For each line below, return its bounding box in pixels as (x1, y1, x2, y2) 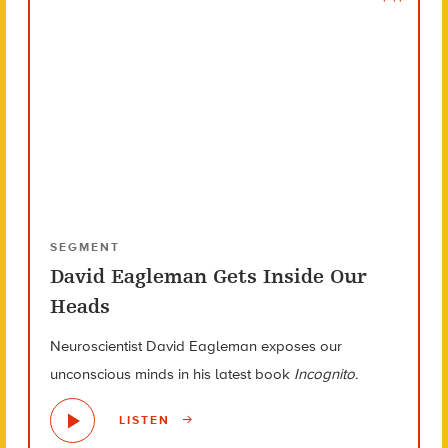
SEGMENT (49, 239, 120, 254)
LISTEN (118, 413, 175, 428)
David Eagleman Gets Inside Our (49, 264, 367, 288)
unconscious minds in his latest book (49, 364, 294, 383)
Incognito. (293, 364, 358, 383)
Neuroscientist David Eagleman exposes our (49, 336, 342, 355)
